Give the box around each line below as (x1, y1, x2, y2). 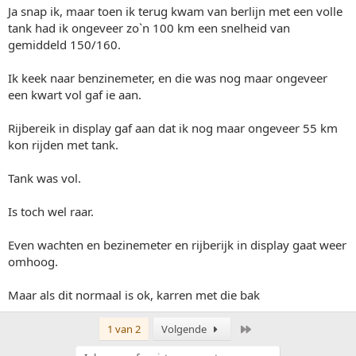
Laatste (251, 321, 287, 335)
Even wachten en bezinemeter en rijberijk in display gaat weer (8, 237, 346, 253)
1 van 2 (107, 322, 141, 336)
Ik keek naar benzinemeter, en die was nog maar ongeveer (8, 70, 327, 86)
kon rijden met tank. (8, 137, 118, 153)
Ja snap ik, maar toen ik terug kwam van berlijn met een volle (8, 3, 342, 19)
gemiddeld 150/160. (8, 37, 121, 52)
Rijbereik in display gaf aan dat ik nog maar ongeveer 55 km (8, 120, 338, 136)
